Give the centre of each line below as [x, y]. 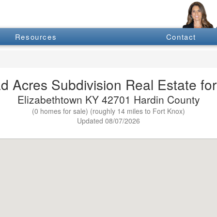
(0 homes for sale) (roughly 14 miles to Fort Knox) [108, 111]
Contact [181, 37]
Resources [36, 37]
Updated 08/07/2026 [108, 120]
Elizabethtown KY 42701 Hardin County [108, 99]
